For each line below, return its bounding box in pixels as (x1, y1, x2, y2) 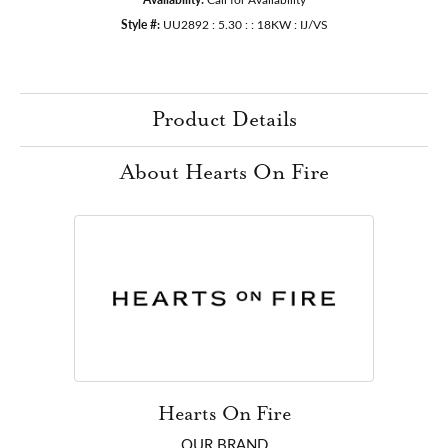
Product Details (151, 107, 297, 132)
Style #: (120, 15, 160, 32)
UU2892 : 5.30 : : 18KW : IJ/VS (162, 15, 328, 32)
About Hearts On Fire (119, 160, 329, 185)
